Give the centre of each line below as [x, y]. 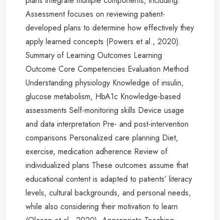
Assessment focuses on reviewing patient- [95, 14]
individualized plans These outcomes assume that [107, 165]
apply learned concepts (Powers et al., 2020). [103, 41]
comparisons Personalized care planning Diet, [102, 137]
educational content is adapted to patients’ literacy [109, 179]
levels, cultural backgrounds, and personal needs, [108, 192]
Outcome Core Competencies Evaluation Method [107, 69]
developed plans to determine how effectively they [110, 27]
